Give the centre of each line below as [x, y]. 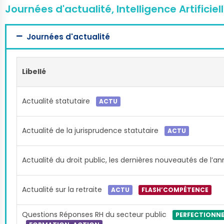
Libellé [34, 71]
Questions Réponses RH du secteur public [95, 214]
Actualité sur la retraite [63, 189]
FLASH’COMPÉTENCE [175, 190]
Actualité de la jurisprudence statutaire [91, 130]
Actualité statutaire [57, 101]
